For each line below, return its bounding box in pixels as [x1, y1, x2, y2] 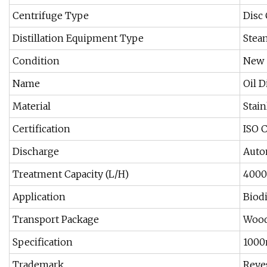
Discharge [13, 145, 59, 158]
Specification [13, 236, 73, 249]
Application [13, 191, 66, 203]
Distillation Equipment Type [13, 32, 144, 45]
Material [13, 100, 51, 113]
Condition [13, 55, 60, 67]
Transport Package [13, 213, 99, 226]
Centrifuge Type [13, 10, 89, 22]
